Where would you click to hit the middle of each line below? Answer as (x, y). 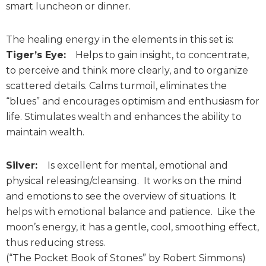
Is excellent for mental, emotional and (134, 165)
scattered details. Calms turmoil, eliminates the (116, 86)
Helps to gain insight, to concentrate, (157, 55)
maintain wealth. (45, 132)
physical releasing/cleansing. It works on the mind (124, 181)
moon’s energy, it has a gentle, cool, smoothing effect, (132, 227)
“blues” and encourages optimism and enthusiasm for (133, 101)
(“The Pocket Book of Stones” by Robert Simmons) (126, 258)
